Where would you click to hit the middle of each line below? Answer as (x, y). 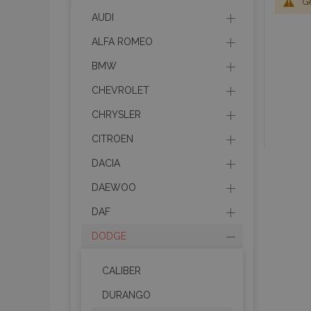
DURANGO (126, 295)
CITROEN (112, 139)
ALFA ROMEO (122, 42)
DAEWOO (114, 187)
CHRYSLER (116, 115)
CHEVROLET (120, 90)
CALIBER (121, 271)
